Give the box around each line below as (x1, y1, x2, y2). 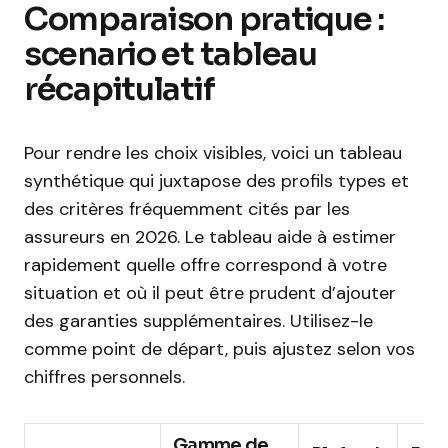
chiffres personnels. (24, 365, 185, 389)
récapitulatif (24, 69, 215, 109)
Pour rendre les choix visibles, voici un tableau (24, 141, 402, 165)
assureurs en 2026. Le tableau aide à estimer (24, 225, 396, 249)
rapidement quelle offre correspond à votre (24, 253, 387, 277)
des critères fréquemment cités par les (24, 197, 350, 221)
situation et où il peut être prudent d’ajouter (24, 281, 396, 305)
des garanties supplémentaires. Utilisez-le (24, 309, 373, 333)
